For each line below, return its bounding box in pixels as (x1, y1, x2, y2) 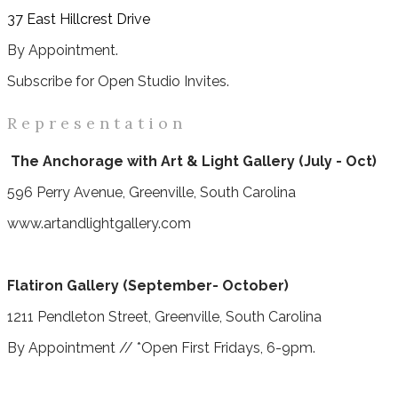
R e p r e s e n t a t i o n (7, 112, 182, 133)
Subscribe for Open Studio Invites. (7, 73, 229, 90)
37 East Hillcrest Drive (7, 11, 150, 28)
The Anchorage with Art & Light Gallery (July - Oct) (11, 152, 377, 170)
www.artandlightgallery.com (7, 214, 191, 232)
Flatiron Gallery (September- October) (7, 276, 289, 294)
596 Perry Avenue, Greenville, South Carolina (7, 183, 296, 201)
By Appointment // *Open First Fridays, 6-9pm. (7, 338, 319, 356)
